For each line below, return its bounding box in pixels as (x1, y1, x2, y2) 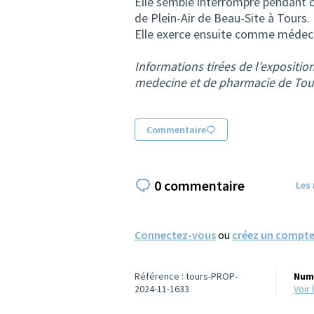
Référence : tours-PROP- (135, 269, 238, 282)
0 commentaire (154, 176, 245, 194)
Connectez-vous (135, 227, 216, 242)
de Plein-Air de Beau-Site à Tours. (135, 10, 310, 26)
